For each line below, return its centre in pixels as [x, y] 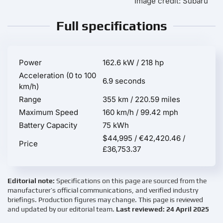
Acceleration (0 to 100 [57, 76]
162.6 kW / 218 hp [133, 63]
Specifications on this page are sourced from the [131, 181]
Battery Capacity [48, 125]
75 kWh [116, 125]
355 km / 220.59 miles [141, 100]
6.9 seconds [124, 81]
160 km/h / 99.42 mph [140, 112]
